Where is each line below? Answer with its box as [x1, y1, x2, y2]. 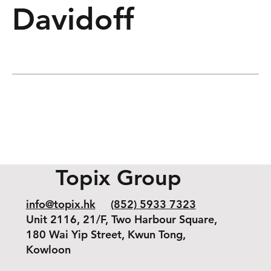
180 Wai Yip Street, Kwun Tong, [25, 227, 186, 242]
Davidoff [12, 1, 134, 38]
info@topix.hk [25, 197, 96, 212]
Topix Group [56, 164, 182, 191]
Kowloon [25, 243, 71, 257]
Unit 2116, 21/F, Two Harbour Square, [25, 212, 217, 227]
